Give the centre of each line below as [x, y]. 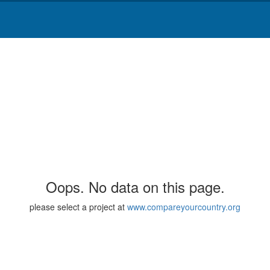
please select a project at [78, 207]
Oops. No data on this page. [135, 187]
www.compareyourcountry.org [184, 207]
